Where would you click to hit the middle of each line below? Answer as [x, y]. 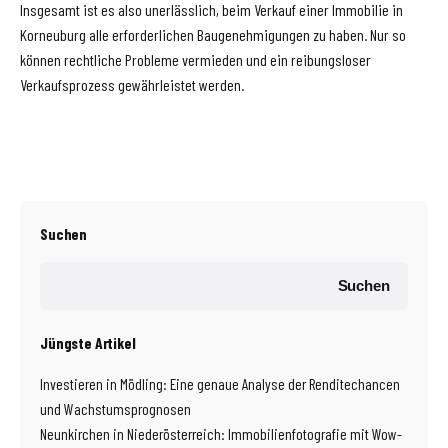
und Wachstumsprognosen [115, 409]
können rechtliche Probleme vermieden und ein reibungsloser [195, 60]
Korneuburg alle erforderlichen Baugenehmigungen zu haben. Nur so [213, 35]
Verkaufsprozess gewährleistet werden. [132, 85]
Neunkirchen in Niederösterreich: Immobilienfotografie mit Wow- [221, 434]
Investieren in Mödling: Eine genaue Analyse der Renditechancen [220, 384]
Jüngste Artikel [88, 343]
